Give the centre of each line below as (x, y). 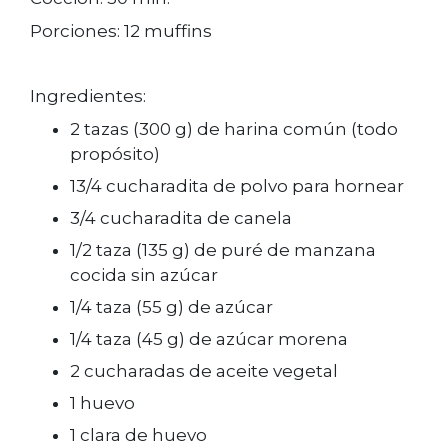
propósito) (115, 153)
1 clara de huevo (138, 434)
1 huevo (102, 402)
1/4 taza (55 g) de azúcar (171, 306)
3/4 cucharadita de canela (181, 217)
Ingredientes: (88, 96)
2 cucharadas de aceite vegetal (204, 370)
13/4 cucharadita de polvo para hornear (237, 185)
